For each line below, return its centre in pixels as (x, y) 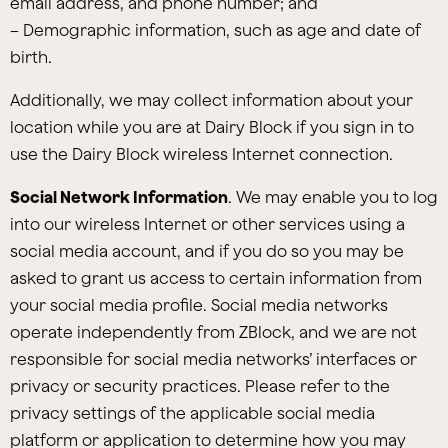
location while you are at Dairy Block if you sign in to (212, 127)
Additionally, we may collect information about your (211, 100)
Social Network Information (119, 197)
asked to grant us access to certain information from (216, 278)
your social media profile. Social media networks (199, 305)
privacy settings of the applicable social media (192, 413)
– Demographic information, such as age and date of (215, 30)
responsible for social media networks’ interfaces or (213, 359)
